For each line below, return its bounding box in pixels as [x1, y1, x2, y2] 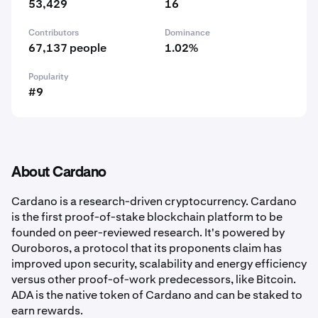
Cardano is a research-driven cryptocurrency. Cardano [11, 194, 297, 209]
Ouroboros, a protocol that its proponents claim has [11, 241, 282, 256]
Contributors [28, 27, 79, 38]
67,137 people [28, 40, 106, 55]
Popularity [28, 71, 69, 82]
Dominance [165, 27, 210, 38]
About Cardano [11, 165, 106, 180]
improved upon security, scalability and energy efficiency [11, 256, 307, 271]
